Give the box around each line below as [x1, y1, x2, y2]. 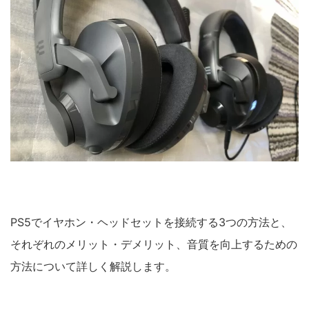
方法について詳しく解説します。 [10, 259, 176, 274]
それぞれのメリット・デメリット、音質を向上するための [10, 237, 297, 252]
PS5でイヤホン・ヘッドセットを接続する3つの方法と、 [10, 215, 292, 230]
